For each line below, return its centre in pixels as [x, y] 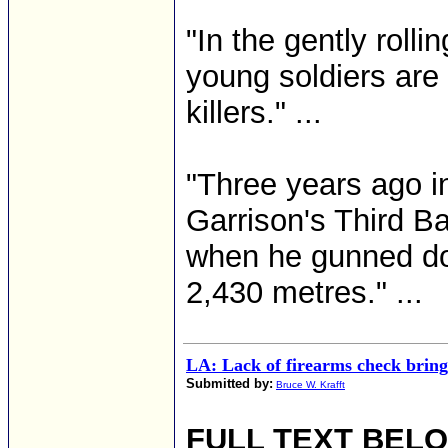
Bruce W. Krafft [310, 384]
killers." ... [254, 112]
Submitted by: [229, 383]
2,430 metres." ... [304, 292]
